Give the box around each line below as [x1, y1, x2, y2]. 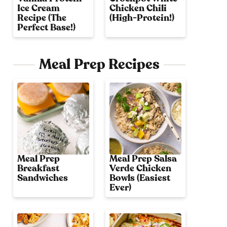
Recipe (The [17, 13, 66, 23]
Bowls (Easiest [109, 173, 170, 183]
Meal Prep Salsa [109, 154, 177, 164]
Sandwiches [17, 173, 68, 183]
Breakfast [17, 164, 59, 173]
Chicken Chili [109, 4, 167, 13]
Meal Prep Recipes [39, 57, 160, 72]
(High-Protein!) [109, 13, 174, 23]
